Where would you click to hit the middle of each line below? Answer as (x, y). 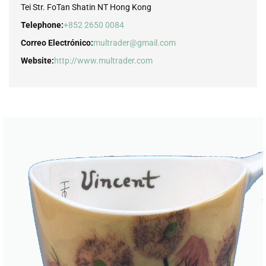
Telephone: (42, 25)
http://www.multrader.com (103, 60)
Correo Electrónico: (57, 42)
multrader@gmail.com (134, 42)
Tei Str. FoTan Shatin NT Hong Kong (86, 7)
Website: (37, 60)
